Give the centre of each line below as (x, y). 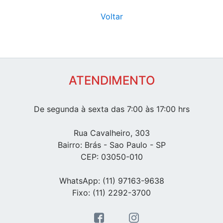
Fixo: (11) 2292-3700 (111, 193)
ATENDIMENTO (111, 81)
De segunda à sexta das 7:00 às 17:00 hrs (111, 109)
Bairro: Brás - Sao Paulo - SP (111, 145)
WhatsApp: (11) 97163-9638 (111, 181)
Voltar (111, 17)
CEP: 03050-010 (111, 157)
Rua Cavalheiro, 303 (111, 133)
